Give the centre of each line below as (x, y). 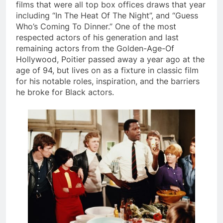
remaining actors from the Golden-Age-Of (95, 48)
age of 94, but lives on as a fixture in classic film (107, 70)
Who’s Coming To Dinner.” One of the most (96, 26)
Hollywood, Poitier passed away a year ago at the (110, 59)
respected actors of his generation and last (97, 37)
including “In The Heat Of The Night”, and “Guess (107, 15)
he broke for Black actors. (65, 92)
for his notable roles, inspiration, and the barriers (108, 81)
